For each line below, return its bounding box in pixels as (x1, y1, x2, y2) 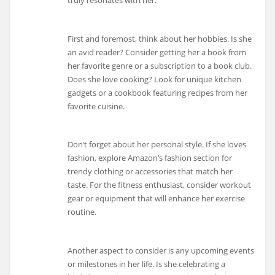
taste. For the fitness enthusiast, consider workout (68, 179, 252, 191)
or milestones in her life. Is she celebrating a (68, 258, 226, 269)
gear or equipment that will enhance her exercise (68, 193, 246, 204)
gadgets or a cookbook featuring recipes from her (68, 87, 248, 98)
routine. (68, 206, 97, 218)
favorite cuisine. (68, 100, 125, 112)
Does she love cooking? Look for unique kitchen (68, 73, 242, 85)
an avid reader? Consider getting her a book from (68, 46, 247, 58)
